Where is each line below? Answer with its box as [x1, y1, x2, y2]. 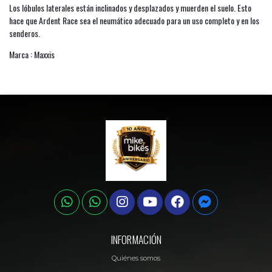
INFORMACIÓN [110, 231, 161, 247]
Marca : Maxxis [9, 47, 55, 61]
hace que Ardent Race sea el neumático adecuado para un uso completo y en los [9, 13, 259, 27]
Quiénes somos [112, 254, 160, 263]
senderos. [9, 26, 40, 39]
